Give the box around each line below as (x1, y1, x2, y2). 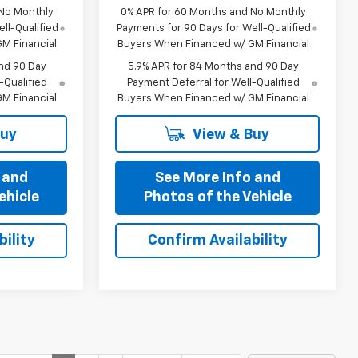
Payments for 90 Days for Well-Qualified (116, 22, 311, 34)
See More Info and (154, 170, 280, 185)
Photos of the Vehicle (143, 189, 292, 205)
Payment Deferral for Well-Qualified (127, 77, 300, 88)
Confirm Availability (147, 233, 288, 248)
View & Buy (189, 127, 269, 142)
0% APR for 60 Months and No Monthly (121, 6, 307, 18)
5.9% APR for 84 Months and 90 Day (128, 61, 300, 72)
